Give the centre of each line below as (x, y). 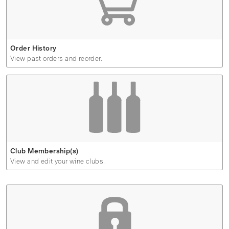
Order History (33, 48)
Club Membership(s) (44, 151)
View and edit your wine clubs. (58, 161)
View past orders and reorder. (56, 58)
